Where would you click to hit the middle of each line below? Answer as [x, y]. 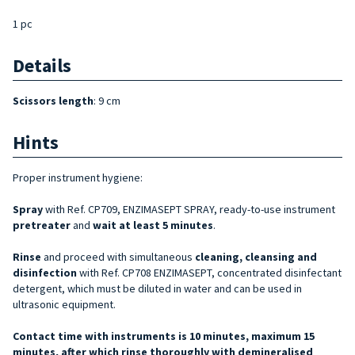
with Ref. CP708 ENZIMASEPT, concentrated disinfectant [210, 272]
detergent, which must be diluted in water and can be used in [157, 288]
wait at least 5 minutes [153, 225]
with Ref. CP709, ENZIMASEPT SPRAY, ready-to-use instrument [189, 209]
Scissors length [53, 100]
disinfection [46, 272]
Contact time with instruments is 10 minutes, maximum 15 [164, 336]
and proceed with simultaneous [118, 256]
